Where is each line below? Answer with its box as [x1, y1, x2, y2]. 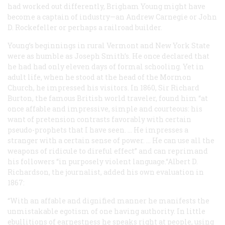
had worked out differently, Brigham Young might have [8, 1, 205, 11]
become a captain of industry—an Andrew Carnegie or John [8, 12, 217, 22]
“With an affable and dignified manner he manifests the [8, 195, 209, 205]
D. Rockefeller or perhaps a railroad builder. [8, 22, 162, 32]
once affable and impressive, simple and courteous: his [8, 103, 202, 114]
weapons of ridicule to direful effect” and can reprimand [8, 146, 208, 156]
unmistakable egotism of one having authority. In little [8, 206, 205, 216]
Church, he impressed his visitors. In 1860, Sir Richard [8, 82, 199, 92]
